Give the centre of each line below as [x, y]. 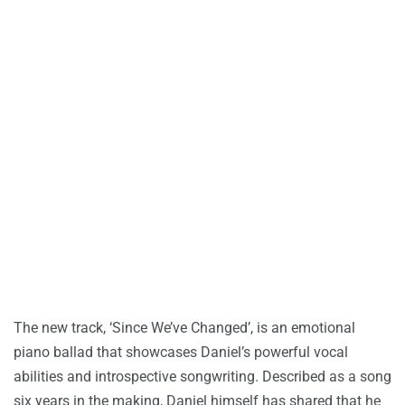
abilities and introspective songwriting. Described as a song [202, 377]
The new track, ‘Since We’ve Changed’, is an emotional [184, 328]
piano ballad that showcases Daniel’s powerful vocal [181, 353]
